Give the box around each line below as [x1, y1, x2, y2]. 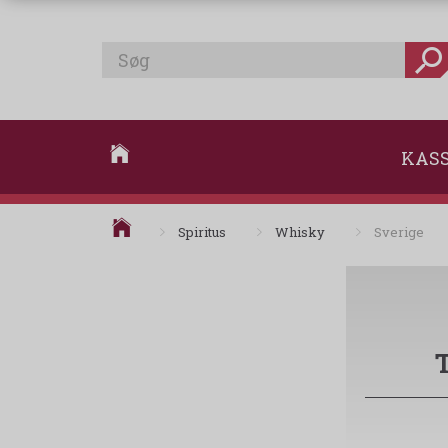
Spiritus [178, 223, 226, 242]
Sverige [374, 223, 424, 242]
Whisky [275, 223, 325, 242]
